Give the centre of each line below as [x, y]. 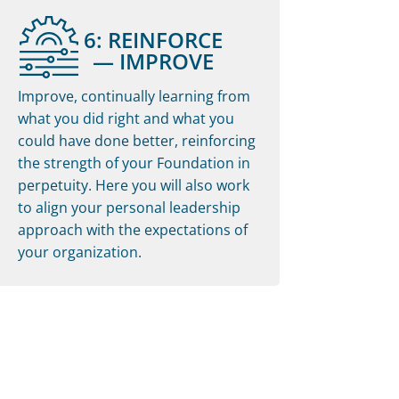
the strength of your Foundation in [134, 163]
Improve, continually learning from [134, 96]
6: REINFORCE [153, 39]
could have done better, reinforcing [136, 140]
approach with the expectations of [132, 229]
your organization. [79, 252]
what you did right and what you [126, 118]
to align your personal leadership [129, 207]
